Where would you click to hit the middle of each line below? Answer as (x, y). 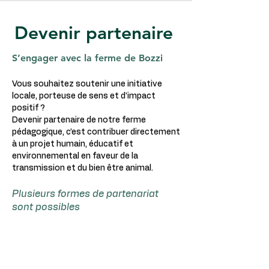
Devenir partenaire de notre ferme (79, 120)
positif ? (29, 108)
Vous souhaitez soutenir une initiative (87, 84)
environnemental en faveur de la (75, 156)
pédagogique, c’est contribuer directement (96, 132)
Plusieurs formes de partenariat (85, 194)
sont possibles (46, 207)
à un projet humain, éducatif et (73, 144)
